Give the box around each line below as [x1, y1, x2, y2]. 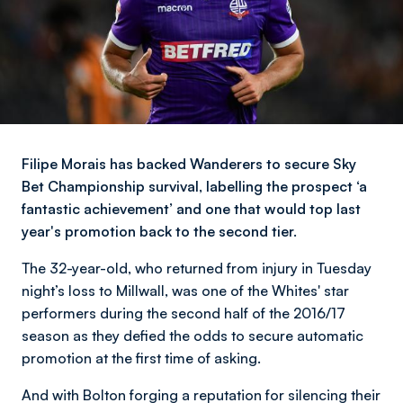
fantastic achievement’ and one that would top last [22, 200, 361, 218]
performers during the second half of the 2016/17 [22, 304, 345, 322]
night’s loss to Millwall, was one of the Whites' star [22, 282, 349, 300]
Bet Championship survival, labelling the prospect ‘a [22, 177, 367, 195]
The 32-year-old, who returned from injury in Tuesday [22, 259, 372, 277]
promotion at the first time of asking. [22, 349, 261, 367]
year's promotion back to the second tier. [22, 222, 297, 240]
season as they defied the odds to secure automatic [22, 327, 363, 345]
